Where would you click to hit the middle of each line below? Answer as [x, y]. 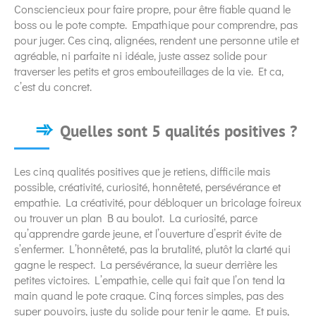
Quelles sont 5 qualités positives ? [178, 130]
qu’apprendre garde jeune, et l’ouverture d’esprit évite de [148, 233]
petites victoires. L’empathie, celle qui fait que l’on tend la [150, 279]
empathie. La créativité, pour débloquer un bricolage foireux [158, 202]
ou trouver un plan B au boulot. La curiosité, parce [136, 217]
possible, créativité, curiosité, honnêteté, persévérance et [147, 186]
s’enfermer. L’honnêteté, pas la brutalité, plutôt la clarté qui [152, 248]
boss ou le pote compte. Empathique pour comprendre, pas [156, 24]
